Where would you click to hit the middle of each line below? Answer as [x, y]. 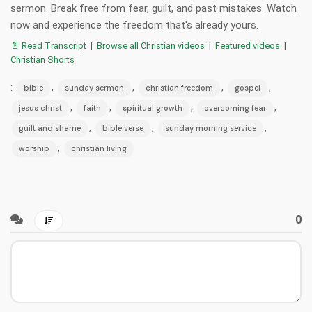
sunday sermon [94, 88]
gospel [248, 88]
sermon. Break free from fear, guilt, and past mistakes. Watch [154, 9]
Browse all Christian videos [151, 46]
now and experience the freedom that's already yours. [134, 25]
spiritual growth [153, 108]
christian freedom [179, 88]
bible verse [123, 128]
